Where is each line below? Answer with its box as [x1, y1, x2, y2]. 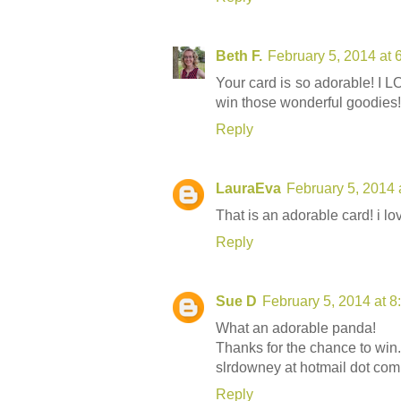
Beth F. [216, 48, 262, 64]
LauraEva [216, 181, 281, 196]
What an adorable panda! [216, 320, 376, 336]
